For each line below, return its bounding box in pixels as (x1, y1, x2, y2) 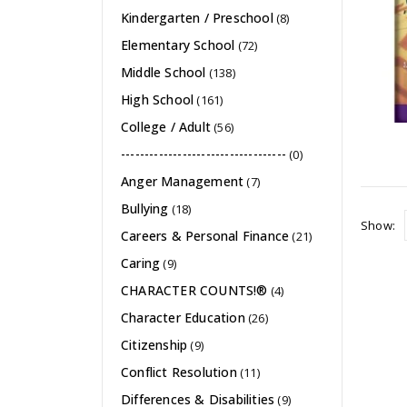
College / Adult (121, 118, 211, 136)
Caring (121, 254, 161, 273)
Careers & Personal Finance (121, 227, 290, 245)
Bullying (121, 200, 169, 218)
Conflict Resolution (121, 363, 237, 382)
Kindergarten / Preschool (121, 9, 273, 27)
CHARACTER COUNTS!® (121, 282, 268, 300)
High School (121, 91, 194, 109)
